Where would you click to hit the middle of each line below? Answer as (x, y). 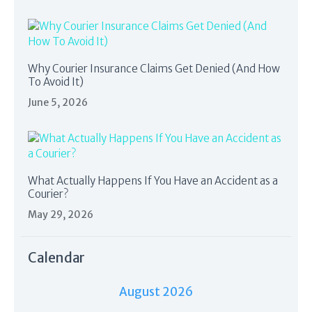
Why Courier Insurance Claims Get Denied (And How (154, 68)
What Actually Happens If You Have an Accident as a (153, 180)
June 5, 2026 (58, 103)
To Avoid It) (56, 81)
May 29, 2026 (61, 215)
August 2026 (156, 292)
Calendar (56, 258)
